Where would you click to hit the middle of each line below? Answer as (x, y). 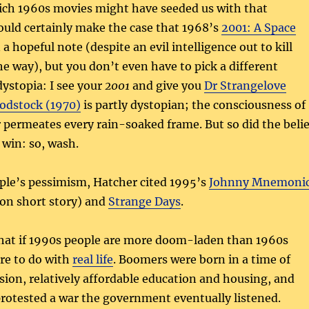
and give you (167, 85)
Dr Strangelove (245, 85)
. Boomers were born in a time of (201, 259)
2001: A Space (258, 27)
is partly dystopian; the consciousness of (193, 104)
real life (92, 259)
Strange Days (144, 201)
